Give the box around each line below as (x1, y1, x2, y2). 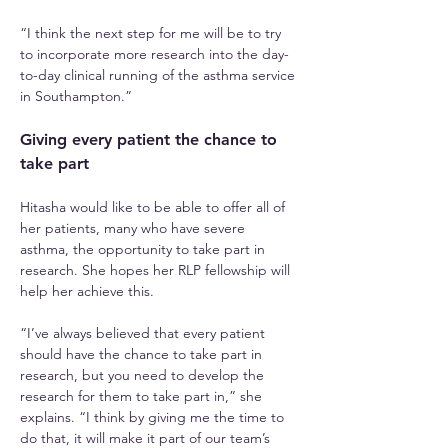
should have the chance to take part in (20, 345, 266, 363)
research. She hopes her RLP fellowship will (20, 261, 294, 279)
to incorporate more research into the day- (20, 45, 289, 63)
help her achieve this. (20, 282, 154, 300)
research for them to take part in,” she (20, 387, 266, 405)
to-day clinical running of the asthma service (20, 66, 299, 84)
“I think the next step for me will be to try (20, 24, 285, 42)
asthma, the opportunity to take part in (20, 240, 269, 258)
